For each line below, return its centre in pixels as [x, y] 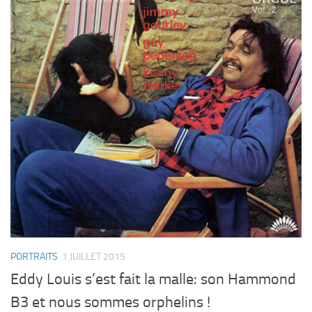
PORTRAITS [34, 256]
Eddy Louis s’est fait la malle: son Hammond [153, 279]
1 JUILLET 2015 [94, 256]
